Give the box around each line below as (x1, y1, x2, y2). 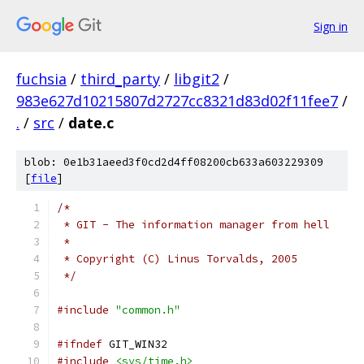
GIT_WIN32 (102, 337, 167, 351)
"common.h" (115, 303, 180, 317)
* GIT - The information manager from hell (57, 218, 330, 232)
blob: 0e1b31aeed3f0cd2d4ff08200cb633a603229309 (24, 155, 323, 169)
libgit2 (174, 69, 219, 89)
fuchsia (16, 69, 67, 89)
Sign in (314, 18, 348, 34)
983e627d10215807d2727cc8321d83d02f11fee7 (16, 91, 338, 110)
